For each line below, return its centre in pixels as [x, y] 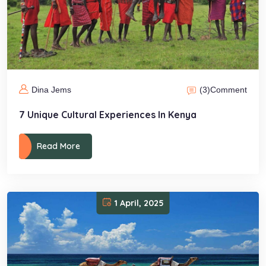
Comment [229, 90]
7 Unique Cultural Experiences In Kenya [108, 115]
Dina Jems [51, 90]
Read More [58, 146]
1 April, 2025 [139, 203]
